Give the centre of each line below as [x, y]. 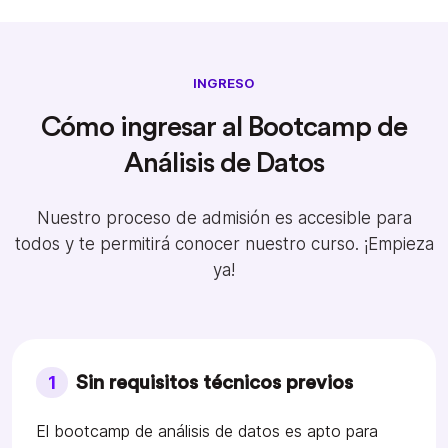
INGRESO [224, 83]
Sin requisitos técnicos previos [215, 383]
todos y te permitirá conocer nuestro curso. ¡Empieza [224, 244]
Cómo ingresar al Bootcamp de [224, 127]
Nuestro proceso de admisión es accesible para [224, 218]
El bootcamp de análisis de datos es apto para [207, 431]
